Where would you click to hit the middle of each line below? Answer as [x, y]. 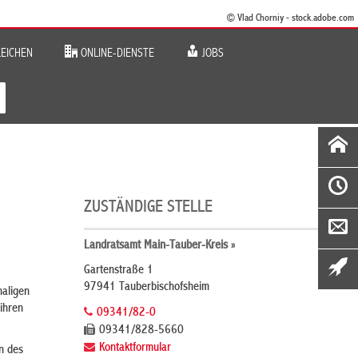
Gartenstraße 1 [118, 271]
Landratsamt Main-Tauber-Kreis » [159, 246]
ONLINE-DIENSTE [116, 54]
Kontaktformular [135, 348]
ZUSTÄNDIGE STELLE [148, 208]
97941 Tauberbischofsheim [146, 288]
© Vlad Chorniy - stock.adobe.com [290, 19]
